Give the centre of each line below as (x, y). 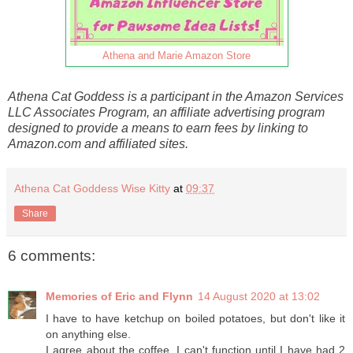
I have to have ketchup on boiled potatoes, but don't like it (195, 319)
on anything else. (88, 334)
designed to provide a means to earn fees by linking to (158, 128)
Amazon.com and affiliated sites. (98, 143)
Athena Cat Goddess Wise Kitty (92, 188)
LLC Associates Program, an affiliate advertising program (166, 112)
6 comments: (52, 255)
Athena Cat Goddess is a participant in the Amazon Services (176, 96)
